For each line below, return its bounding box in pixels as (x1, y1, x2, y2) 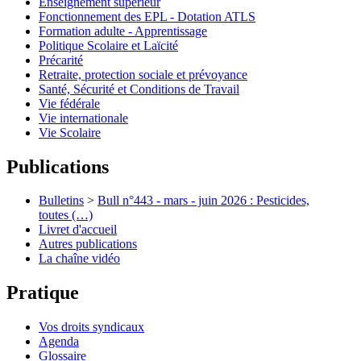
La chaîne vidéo (39, 251, 120, 266)
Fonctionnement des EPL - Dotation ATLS (39, 9, 255, 23)
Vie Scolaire (39, 125, 101, 139)
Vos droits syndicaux (39, 320, 144, 334)
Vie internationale (39, 110, 128, 125)
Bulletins (39, 193, 84, 208)
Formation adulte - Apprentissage (39, 23, 207, 38)
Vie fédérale (39, 96, 100, 110)
